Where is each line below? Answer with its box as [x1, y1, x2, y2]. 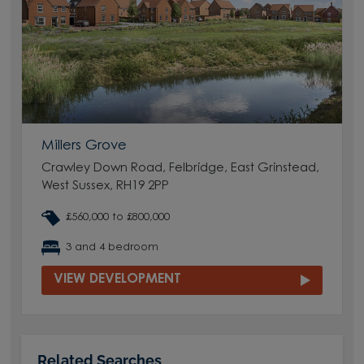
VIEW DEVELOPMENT [54, 273, 182, 287]
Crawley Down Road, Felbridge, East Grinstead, [41, 162, 320, 175]
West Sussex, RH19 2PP [41, 180, 170, 193]
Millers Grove [41, 140, 128, 154]
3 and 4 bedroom [66, 241, 159, 253]
